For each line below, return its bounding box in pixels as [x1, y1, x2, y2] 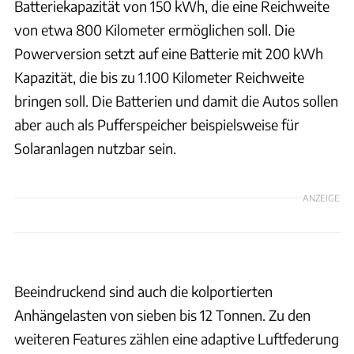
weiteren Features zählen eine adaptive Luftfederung [14, 329, 339, 348]
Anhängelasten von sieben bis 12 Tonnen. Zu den [14, 305, 311, 324]
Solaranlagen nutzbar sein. [14, 138, 176, 157]
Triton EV [311, 246, 347, 258]
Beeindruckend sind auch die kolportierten [14, 281, 273, 300]
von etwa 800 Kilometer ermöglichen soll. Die [14, 20, 295, 39]
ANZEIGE [303, 192, 340, 204]
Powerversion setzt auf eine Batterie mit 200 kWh [14, 43, 323, 62]
